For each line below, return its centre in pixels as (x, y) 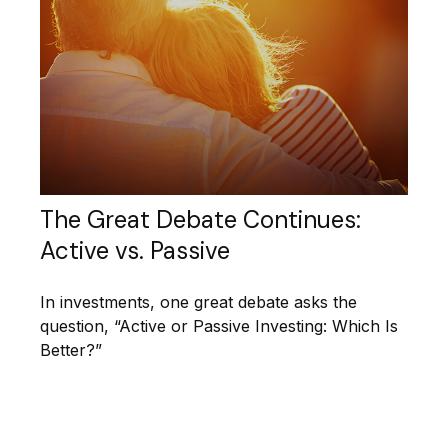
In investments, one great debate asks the (198, 302)
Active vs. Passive (135, 251)
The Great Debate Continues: (200, 220)
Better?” (71, 350)
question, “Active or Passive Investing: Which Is (219, 326)
